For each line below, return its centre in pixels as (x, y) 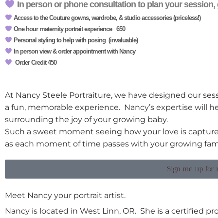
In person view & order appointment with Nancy (73, 52)
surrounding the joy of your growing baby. (87, 120)
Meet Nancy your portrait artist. (65, 195)
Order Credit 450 (34, 63)
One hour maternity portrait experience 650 (68, 29)
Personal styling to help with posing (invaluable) (75, 40)
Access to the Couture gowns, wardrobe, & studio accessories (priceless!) (106, 18)
